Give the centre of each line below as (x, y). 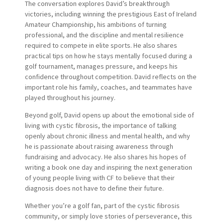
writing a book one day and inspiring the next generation (108, 167)
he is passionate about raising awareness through (99, 146)
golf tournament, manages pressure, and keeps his (101, 66)
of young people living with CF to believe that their (100, 177)
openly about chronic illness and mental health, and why (107, 136)
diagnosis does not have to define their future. (94, 188)
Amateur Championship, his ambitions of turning (96, 24)
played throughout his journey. (70, 97)
